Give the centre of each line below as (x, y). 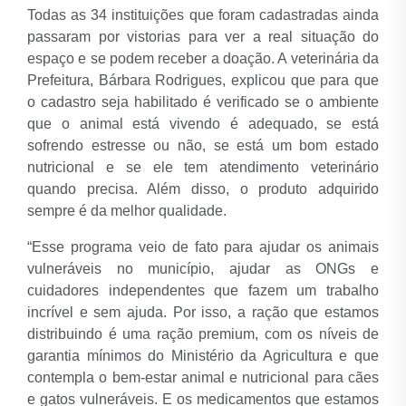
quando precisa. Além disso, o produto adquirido (203, 189)
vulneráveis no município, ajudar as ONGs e (203, 269)
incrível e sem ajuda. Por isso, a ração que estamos (203, 313)
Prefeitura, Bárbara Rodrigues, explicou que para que (203, 81)
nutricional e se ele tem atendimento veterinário (203, 168)
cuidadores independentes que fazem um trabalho (203, 291)
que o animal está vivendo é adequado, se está (203, 124)
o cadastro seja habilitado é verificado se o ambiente (203, 102)
